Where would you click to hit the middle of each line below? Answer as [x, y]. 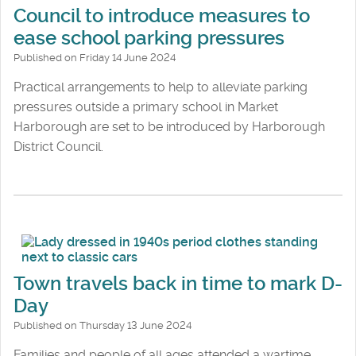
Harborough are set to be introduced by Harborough [169, 127]
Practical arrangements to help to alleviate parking [161, 87]
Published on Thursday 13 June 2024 [103, 325]
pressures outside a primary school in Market [146, 107]
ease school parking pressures [149, 39]
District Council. [58, 147]
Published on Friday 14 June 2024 [95, 58]
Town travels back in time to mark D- [178, 283]
